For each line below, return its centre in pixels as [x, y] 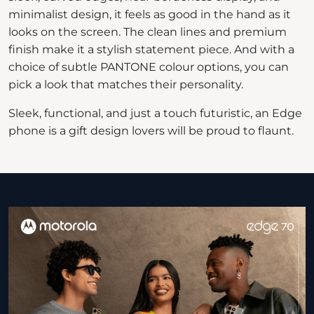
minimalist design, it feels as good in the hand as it [150, 14]
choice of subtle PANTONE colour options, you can [149, 67]
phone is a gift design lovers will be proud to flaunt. [151, 130]
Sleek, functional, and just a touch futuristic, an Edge [155, 113]
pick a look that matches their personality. [126, 84]
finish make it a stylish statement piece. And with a [151, 49]
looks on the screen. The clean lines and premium [148, 32]
